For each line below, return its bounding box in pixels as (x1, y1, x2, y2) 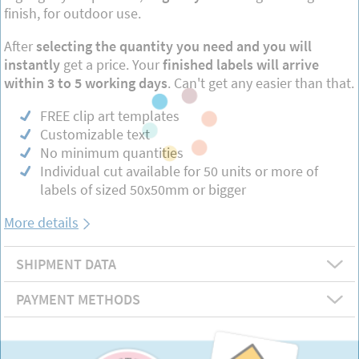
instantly (4, 54, 63, 74)
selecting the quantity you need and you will (33, 36, 312, 55)
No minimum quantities (40, 143, 184, 162)
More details (4, 212, 79, 232)
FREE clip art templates (40, 106, 179, 125)
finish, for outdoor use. (4, 3, 141, 22)
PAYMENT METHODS (16, 289, 140, 309)
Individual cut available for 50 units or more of (40, 161, 318, 180)
